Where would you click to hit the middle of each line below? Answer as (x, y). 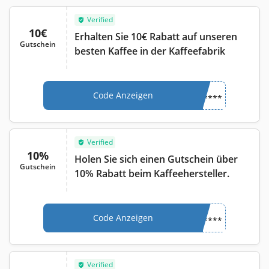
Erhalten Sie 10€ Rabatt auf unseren (156, 36)
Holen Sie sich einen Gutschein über (156, 159)
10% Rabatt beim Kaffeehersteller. (152, 173)
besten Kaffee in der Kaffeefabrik (150, 51)
